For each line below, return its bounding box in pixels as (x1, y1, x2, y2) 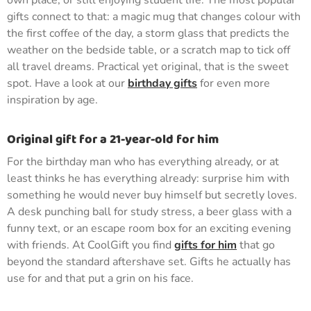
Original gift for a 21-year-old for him (7, 130, 219, 149)
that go (237, 237, 275, 253)
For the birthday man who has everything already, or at (7, 154, 279, 169)
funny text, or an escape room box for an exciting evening (7, 221, 291, 236)
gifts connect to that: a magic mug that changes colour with (7, 9, 301, 24)
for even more (197, 76, 270, 91)
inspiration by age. (7, 92, 98, 108)
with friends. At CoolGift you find (7, 237, 174, 253)
